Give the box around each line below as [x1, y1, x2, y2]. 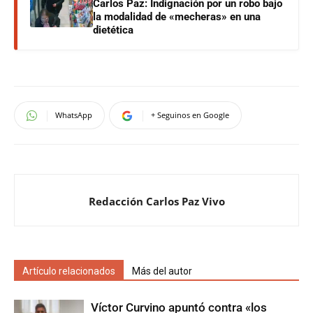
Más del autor [132, 265, 192, 277]
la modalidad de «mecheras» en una [93, 10, 261, 24]
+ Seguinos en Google [151, 110, 229, 121]
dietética [93, 24, 133, 37]
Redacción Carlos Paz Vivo [88, 194, 225, 209]
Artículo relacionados [22, 265, 115, 277]
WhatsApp [55, 110, 92, 121]
